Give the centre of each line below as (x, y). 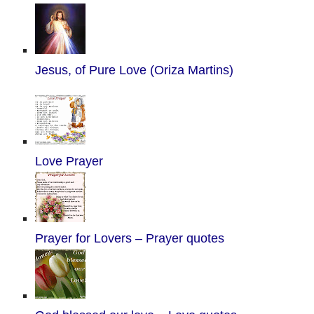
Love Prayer (69, 161)
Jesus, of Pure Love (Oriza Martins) (134, 70)
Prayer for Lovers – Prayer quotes (130, 238)
